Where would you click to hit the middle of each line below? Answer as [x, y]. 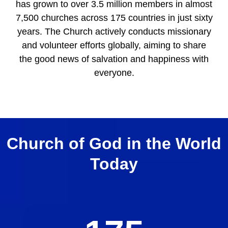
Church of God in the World [114, 143]
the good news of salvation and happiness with [114, 59]
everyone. [114, 73]
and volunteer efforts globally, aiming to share [114, 46]
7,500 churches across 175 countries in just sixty [114, 18]
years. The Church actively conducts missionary [114, 32]
